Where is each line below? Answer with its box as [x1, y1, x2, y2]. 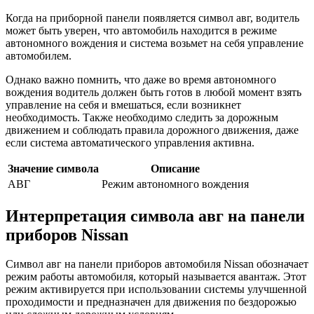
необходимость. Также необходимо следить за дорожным [6, 111, 278, 123]
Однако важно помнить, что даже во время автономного [6, 73, 276, 86]
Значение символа [8, 162, 99, 175]
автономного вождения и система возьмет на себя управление [6, 36, 303, 49]
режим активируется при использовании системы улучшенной [6, 283, 307, 296]
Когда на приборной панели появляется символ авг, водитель [6, 11, 299, 24]
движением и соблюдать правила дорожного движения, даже [6, 123, 299, 136]
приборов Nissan [6, 225, 128, 244]
